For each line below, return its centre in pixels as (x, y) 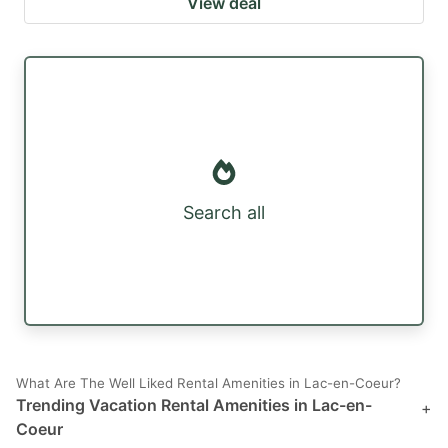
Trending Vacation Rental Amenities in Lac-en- (194, 405)
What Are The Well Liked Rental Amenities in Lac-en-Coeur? (208, 383)
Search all (224, 213)
